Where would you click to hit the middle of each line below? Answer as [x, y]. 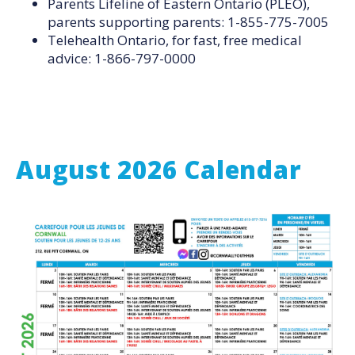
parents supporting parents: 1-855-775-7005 [188, 22]
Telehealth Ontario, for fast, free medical [175, 40]
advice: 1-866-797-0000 [122, 58]
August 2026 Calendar [159, 170]
